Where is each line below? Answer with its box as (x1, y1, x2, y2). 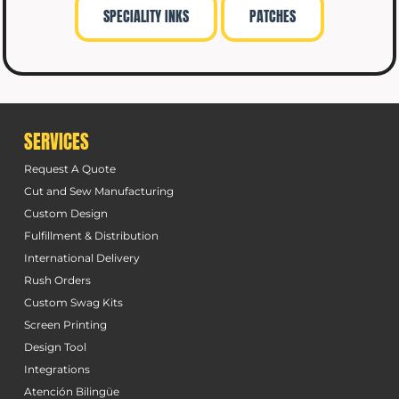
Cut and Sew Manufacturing (23, 184, 174, 199)
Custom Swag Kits (23, 296, 123, 310)
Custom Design (23, 207, 108, 221)
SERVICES (23, 127, 89, 157)
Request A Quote (23, 162, 116, 176)
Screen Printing (23, 318, 107, 332)
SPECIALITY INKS (103, 5, 189, 28)
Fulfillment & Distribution (23, 229, 159, 243)
